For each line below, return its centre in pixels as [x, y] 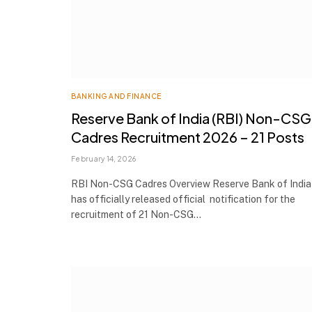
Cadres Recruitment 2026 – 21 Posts [188, 136]
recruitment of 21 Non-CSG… [136, 214]
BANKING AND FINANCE [116, 96]
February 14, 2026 [104, 158]
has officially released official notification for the [183, 199]
